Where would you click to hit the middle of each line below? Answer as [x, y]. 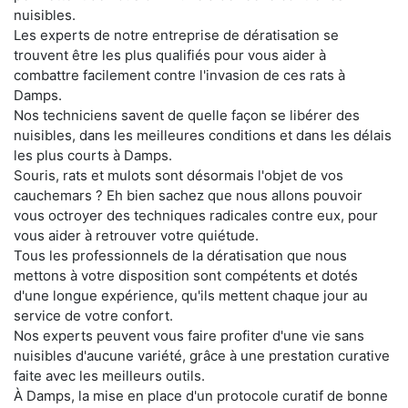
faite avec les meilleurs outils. [109, 376]
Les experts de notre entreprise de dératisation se [176, 35]
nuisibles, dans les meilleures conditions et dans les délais [203, 135]
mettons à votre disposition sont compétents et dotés [186, 275]
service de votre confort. [93, 316]
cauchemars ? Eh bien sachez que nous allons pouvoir [188, 195]
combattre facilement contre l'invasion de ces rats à [179, 75]
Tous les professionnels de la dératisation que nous [180, 255]
